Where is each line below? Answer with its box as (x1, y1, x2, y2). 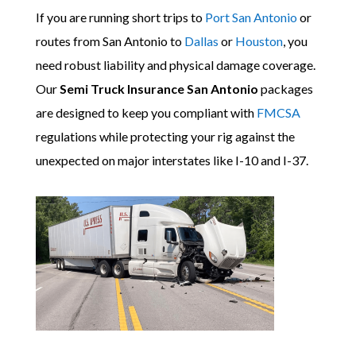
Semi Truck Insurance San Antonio (59, 81, 258, 96)
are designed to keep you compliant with (35, 105, 257, 120)
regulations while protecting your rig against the (35, 129, 295, 144)
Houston (234, 33, 283, 48)
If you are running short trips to (35, 10, 205, 25)
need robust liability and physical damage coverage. (35, 57, 315, 72)
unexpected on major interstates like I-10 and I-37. (35, 153, 308, 168)
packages (257, 81, 313, 96)
